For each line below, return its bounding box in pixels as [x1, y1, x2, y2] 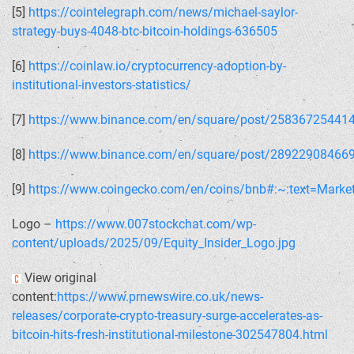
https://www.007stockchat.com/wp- [55, 217, 256, 232]
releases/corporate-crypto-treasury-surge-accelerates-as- [12, 308, 322, 323]
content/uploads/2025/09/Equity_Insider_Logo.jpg [12, 235, 296, 250]
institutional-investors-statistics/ [12, 77, 191, 92]
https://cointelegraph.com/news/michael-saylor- [28, 5, 298, 20]
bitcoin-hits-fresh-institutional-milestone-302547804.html [12, 327, 328, 342]
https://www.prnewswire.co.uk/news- [57, 289, 263, 304]
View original [21, 270, 96, 285]
